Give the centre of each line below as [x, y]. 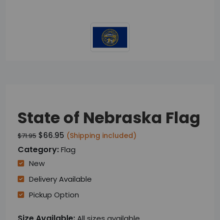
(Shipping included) [101, 136]
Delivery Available [60, 179]
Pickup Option [54, 195]
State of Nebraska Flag [109, 118]
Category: [39, 150]
